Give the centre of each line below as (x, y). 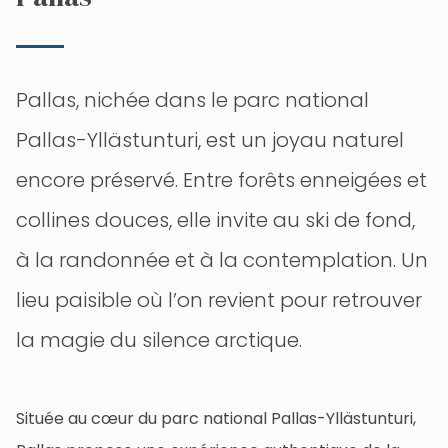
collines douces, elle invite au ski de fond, (215, 219)
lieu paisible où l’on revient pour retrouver (219, 299)
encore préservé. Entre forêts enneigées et (221, 179)
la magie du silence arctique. (159, 339)
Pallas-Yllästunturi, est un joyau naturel (210, 139)
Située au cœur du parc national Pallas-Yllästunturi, (216, 418)
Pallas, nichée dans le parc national (192, 99)
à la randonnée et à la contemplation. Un (222, 259)
